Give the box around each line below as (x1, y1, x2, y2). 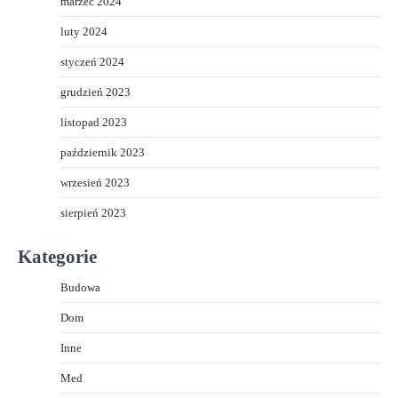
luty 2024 (60, 24, 107, 38)
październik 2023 (60, 145, 145, 159)
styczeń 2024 (60, 54, 124, 68)
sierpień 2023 (60, 205, 126, 219)
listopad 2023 (60, 115, 127, 129)
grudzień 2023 (60, 84, 131, 99)
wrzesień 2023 (60, 175, 130, 189)
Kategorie (18, 245, 97, 267)
